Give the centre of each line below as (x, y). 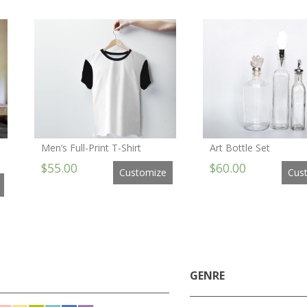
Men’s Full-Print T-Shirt (91, 148)
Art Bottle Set (240, 148)
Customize (143, 173)
